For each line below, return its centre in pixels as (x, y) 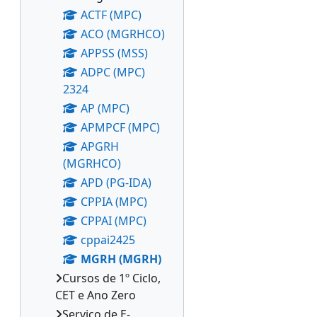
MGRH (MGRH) (121, 259)
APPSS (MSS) (114, 53)
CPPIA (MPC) (114, 202)
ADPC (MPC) (113, 72)
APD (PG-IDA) (116, 183)
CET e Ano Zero (96, 295)
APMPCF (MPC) (120, 127)
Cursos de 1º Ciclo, (111, 278)
